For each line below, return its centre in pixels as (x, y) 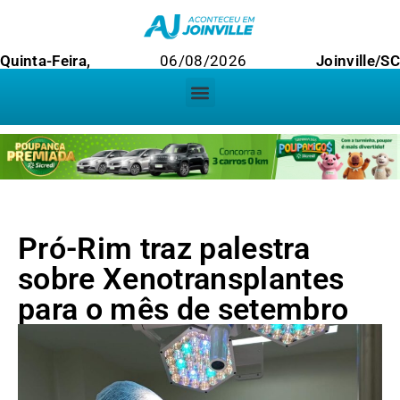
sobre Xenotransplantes (181, 279)
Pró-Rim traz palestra (164, 249)
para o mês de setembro (183, 309)
